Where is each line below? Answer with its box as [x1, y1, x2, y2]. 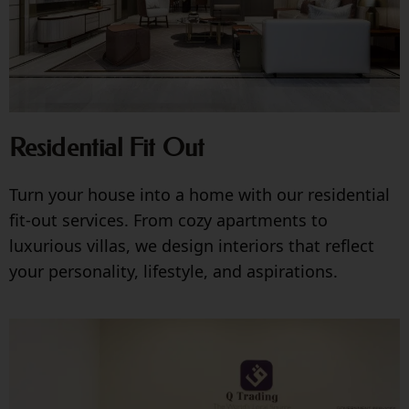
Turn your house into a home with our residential [9, 184, 390, 206]
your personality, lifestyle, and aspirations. [9, 260, 338, 283]
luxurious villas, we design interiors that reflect [9, 235, 374, 257]
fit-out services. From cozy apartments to [9, 209, 328, 232]
